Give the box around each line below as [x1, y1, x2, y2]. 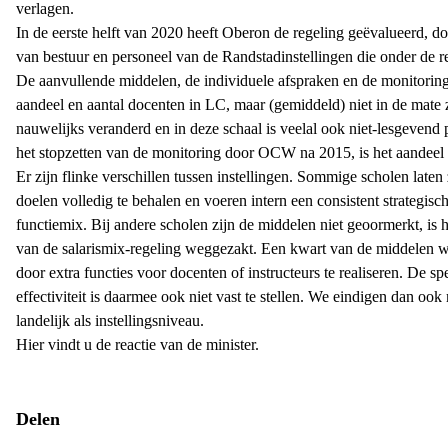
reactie [115, 336, 156, 353]
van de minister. [156, 336, 259, 353]
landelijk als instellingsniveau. [16, 312, 204, 329]
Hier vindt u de [16, 336, 115, 353]
